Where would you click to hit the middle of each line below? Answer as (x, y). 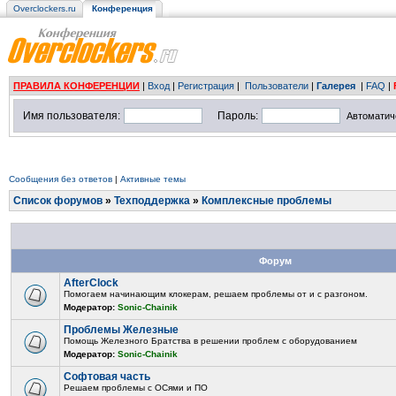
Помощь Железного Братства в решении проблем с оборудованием (210, 341)
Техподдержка (152, 201)
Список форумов (58, 201)
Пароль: (238, 116)
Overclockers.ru (45, 8)
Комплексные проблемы (267, 201)
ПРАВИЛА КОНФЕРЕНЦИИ (76, 86)
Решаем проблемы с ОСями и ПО (136, 388)
